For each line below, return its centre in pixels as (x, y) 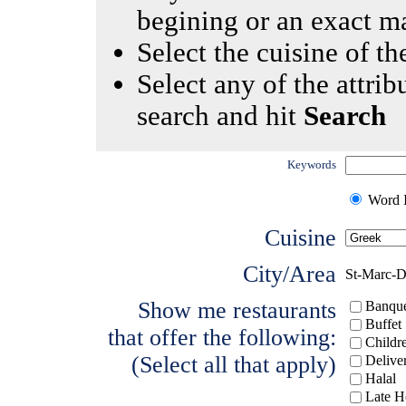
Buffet (383, 324)
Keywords (312, 164)
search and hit (220, 116)
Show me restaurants (237, 310)
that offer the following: (222, 338)
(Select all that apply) (234, 365)
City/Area (290, 274)
